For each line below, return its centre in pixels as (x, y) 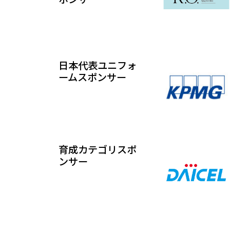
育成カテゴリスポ (98, 150)
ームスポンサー (92, 77)
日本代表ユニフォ (98, 65)
